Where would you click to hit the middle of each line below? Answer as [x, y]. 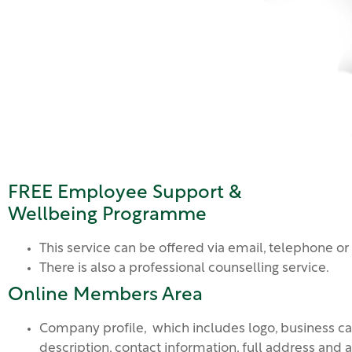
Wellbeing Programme [107, 216]
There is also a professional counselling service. [184, 269]
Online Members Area [105, 296]
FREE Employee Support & [125, 194]
